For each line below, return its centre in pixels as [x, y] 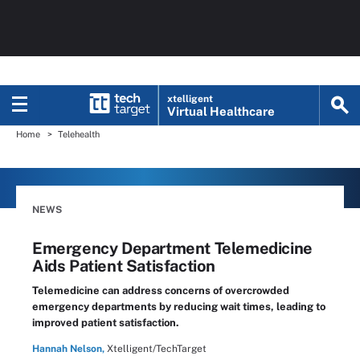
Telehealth [79, 134]
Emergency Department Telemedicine [172, 248]
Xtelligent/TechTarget [157, 349]
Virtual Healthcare [221, 111]
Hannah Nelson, [68, 349]
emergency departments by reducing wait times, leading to [179, 307]
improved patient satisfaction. [106, 323]
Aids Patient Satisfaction [124, 266]
